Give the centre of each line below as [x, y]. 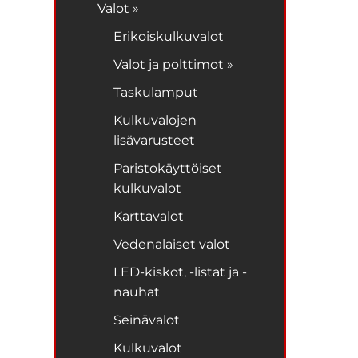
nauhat [137, 292]
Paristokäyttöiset [168, 168]
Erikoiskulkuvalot [169, 36]
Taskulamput [156, 92]
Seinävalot [147, 320]
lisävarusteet [155, 140]
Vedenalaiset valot [172, 244]
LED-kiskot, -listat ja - [181, 272]
